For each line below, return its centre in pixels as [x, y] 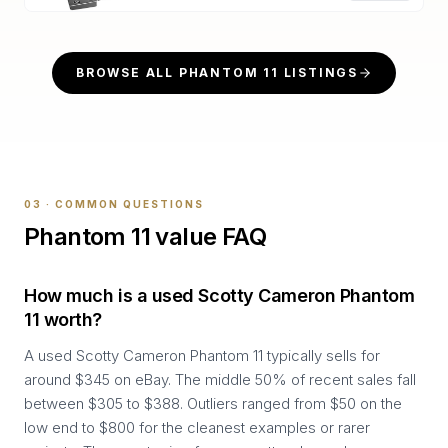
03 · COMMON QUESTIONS [114, 204]
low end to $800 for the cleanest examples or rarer [197, 427]
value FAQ [208, 236]
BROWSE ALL [127, 72]
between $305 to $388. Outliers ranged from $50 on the [213, 403]
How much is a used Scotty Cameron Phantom [219, 295]
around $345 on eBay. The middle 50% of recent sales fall [220, 379]
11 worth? [63, 319]
